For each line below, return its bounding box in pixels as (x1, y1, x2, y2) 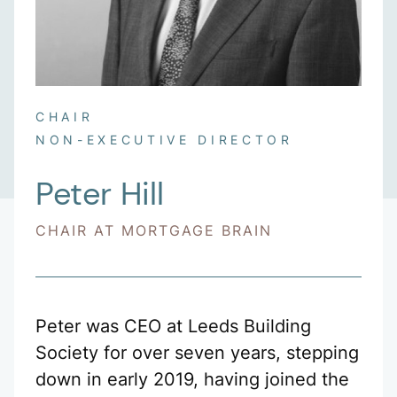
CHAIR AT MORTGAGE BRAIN (35, 222, 272, 240)
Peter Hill (35, 174, 164, 215)
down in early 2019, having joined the (35, 369, 349, 391)
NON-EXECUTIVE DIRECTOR (35, 132, 293, 148)
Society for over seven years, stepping (35, 342, 359, 364)
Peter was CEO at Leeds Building (35, 315, 311, 338)
